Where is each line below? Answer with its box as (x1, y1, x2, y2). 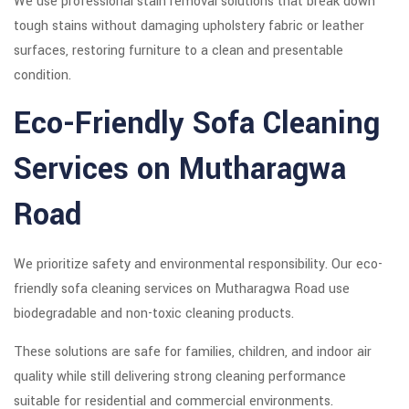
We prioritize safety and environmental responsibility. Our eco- (14, 255, 383, 275)
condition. (14, 66, 71, 86)
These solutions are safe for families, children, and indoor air (14, 342, 372, 362)
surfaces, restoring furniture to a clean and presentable (14, 41, 343, 61)
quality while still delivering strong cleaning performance (14, 367, 346, 387)
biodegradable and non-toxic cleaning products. (14, 304, 294, 324)
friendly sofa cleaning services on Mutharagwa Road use (14, 279, 350, 299)
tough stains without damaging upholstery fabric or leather (14, 16, 364, 37)
